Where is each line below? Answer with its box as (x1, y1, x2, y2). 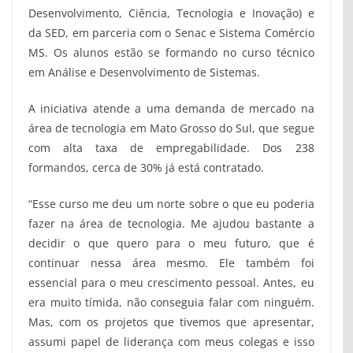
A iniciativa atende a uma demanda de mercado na (28, 100, 314, 116)
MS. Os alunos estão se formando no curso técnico (28, 44, 314, 60)
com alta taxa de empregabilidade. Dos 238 (28, 139, 314, 155)
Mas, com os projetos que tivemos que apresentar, (28, 314, 314, 329)
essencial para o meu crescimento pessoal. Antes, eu (28, 274, 314, 290)
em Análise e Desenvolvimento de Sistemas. (28, 64, 260, 80)
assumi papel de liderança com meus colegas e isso (28, 333, 314, 349)
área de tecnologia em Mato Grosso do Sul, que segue (28, 120, 314, 136)
